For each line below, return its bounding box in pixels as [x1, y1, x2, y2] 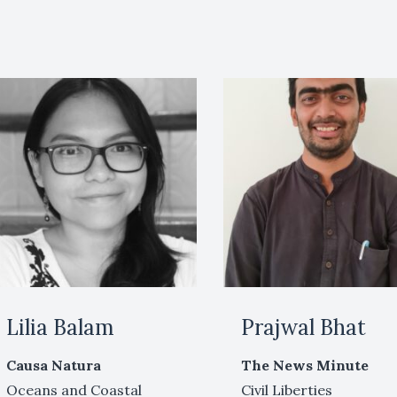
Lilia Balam [5, 313, 114, 341]
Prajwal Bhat [241, 313, 367, 341]
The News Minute [241, 355, 370, 374]
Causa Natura [5, 355, 101, 374]
